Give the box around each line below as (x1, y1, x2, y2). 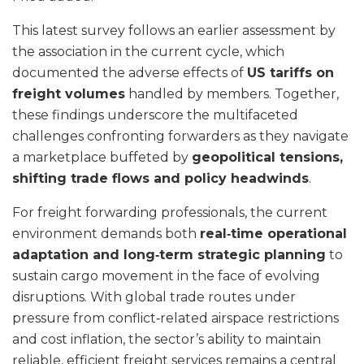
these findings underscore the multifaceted (12, 107, 298, 123)
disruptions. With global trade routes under (12, 289, 296, 305)
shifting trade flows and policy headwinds (12, 171, 309, 187)
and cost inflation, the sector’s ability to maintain (12, 331, 321, 348)
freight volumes (12, 86, 125, 102)
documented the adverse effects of (12, 65, 247, 81)
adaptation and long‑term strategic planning (12, 247, 326, 263)
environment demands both (12, 226, 200, 242)
